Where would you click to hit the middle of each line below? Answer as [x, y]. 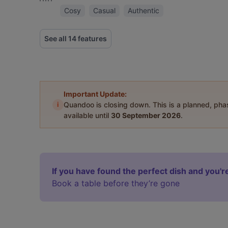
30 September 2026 [146, 115]
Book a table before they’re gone [116, 183]
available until [87, 115]
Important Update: [95, 94]
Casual [104, 10]
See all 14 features [76, 38]
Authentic [144, 10]
